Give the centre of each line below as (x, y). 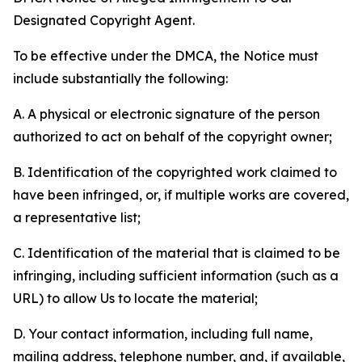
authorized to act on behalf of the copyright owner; (173, 137)
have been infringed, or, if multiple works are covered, (181, 195)
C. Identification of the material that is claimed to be (177, 253)
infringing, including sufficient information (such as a (176, 276)
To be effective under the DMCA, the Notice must (166, 56)
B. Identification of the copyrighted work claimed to (175, 172)
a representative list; (77, 217)
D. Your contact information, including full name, (163, 334)
